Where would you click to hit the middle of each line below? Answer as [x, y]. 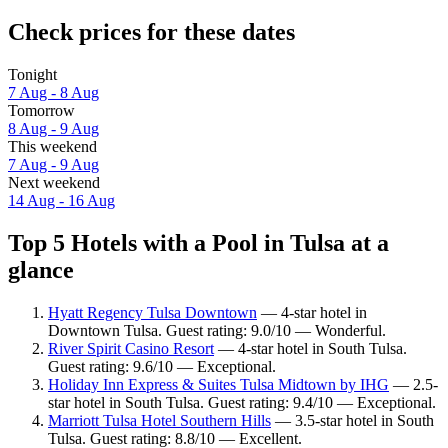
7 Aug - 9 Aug [53, 165]
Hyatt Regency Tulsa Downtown [152, 312]
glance [41, 269]
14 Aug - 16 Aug [61, 201]
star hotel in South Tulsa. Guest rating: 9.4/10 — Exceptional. [242, 402]
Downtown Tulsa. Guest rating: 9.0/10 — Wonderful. [217, 330]
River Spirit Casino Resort [131, 348]
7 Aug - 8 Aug [53, 93]
